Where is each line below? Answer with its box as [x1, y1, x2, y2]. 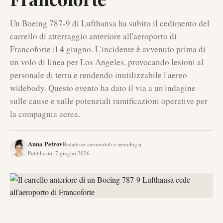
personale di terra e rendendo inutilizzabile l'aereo [10, 69, 187, 81]
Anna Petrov [28, 139, 63, 148]
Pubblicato [28, 149, 52, 157]
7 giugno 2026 [55, 149, 90, 157]
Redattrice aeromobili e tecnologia [63, 140, 141, 148]
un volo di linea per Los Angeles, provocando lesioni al [10, 56, 204, 68]
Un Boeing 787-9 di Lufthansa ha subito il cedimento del [10, 17, 210, 29]
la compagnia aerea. [10, 108, 80, 119]
